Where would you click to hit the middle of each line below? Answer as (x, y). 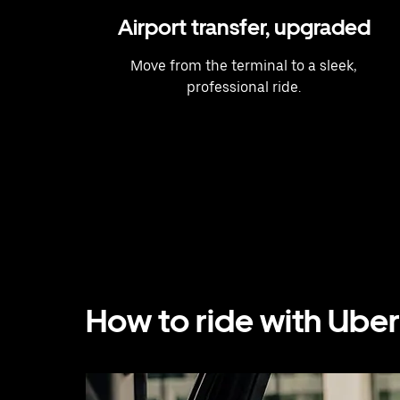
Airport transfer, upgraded (244, 27)
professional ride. (244, 87)
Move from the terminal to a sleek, (244, 65)
